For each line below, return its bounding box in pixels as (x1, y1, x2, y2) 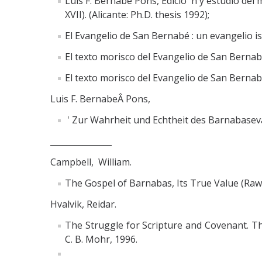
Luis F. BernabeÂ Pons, (50, 92, 150, 105)
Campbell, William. (50, 155, 132, 168)
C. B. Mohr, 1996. (65, 232, 137, 246)
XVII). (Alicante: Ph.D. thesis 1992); (65, 8, 209, 21)
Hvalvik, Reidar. (50, 197, 116, 211)
